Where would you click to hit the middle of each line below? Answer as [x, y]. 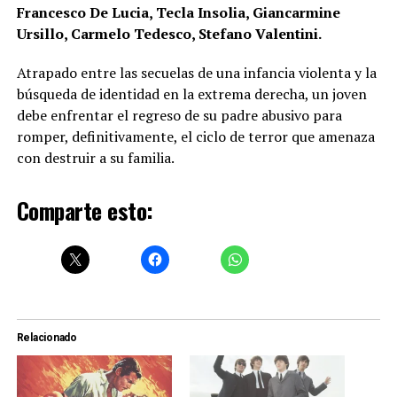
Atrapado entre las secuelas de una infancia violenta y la [196, 72]
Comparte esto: [85, 210]
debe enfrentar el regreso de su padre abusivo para [179, 115]
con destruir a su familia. [95, 157]
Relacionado [47, 337]
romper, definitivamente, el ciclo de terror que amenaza [195, 136]
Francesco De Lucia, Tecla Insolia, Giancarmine [178, 12]
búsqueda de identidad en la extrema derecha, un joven [191, 93]
